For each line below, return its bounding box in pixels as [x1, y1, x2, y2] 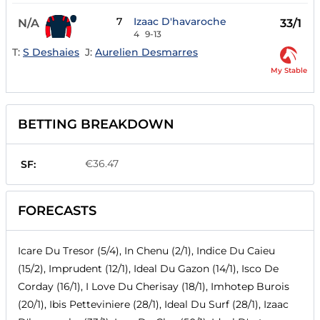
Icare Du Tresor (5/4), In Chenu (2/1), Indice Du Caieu [18, 244, 275, 258]
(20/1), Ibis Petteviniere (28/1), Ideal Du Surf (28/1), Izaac [18, 298, 289, 311]
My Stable [270, 66, 307, 76]
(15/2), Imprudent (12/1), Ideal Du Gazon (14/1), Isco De [18, 262, 279, 276]
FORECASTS [18, 203, 96, 219]
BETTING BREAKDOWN [18, 116, 174, 133]
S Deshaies [23, 45, 79, 59]
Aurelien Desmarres [95, 45, 198, 59]
